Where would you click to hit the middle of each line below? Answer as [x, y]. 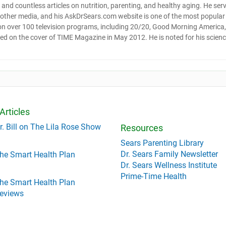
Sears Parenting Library [162, 143]
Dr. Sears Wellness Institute [169, 165]
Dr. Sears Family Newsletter [169, 154]
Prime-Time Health [154, 176]
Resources [142, 128]
